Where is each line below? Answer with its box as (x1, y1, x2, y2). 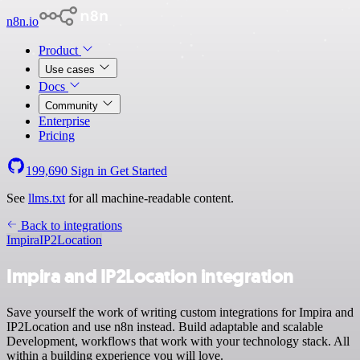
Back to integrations (18, 219, 122, 232)
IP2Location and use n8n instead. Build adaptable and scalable (6, 319, 323, 333)
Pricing (39, 129, 75, 142)
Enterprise (39, 114, 90, 128)
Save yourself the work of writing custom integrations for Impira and (6, 305, 354, 319)
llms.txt (28, 191, 65, 205)
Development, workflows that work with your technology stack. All (6, 333, 350, 348)
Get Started (110, 164, 167, 178)
